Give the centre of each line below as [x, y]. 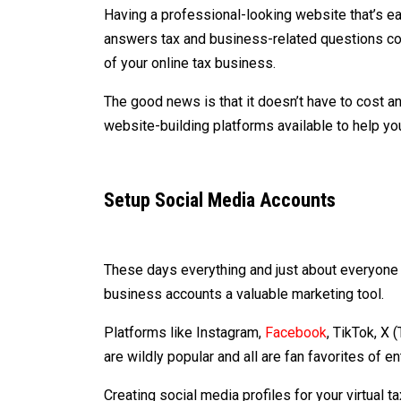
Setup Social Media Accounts [220, 200]
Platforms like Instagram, [185, 332]
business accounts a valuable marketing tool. [244, 294]
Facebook [296, 332]
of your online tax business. [190, 63]
